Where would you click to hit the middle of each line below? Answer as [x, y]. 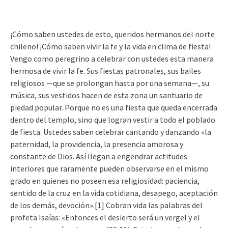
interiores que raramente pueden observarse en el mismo [109, 168]
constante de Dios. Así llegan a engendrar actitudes [99, 156]
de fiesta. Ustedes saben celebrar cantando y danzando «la [111, 132]
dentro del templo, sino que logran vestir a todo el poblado [113, 120]
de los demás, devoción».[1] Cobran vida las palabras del [106, 205]
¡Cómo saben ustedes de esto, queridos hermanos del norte [112, 34]
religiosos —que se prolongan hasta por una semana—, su [110, 83]
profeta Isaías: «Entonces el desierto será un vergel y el [105, 217]
